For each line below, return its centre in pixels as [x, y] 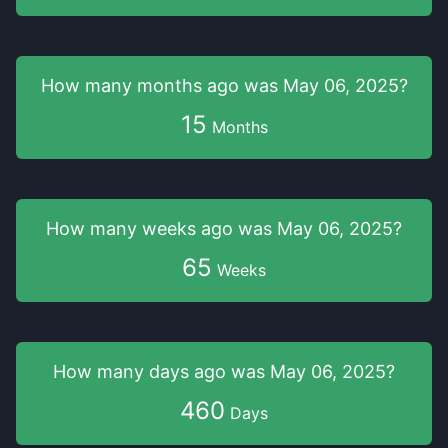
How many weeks [123, 228]
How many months [123, 85]
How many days [123, 371]
